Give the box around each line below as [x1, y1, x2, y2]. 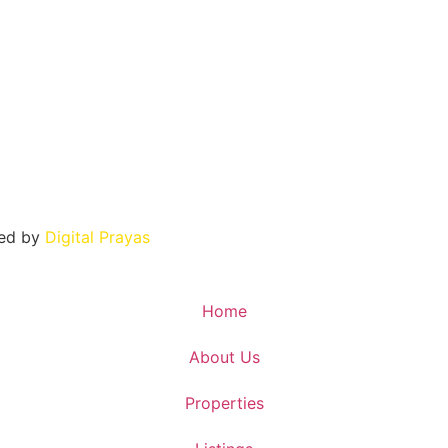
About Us [188, 347, 260, 368]
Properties [184, 393, 264, 414]
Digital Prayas [45, 226, 150, 247]
